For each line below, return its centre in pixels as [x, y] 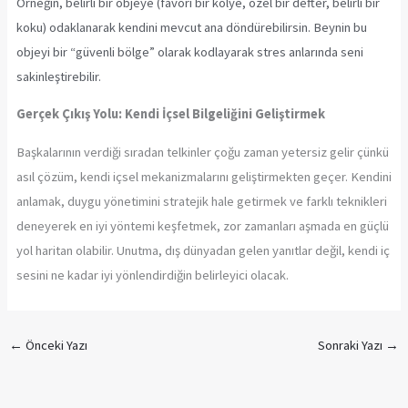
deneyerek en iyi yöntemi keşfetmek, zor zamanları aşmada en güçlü [202, 225]
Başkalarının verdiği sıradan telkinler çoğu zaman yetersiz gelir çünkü [202, 152]
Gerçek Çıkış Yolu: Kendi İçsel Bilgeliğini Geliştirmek [170, 114]
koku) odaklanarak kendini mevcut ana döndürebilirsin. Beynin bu [191, 27]
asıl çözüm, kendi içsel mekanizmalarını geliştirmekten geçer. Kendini [204, 176]
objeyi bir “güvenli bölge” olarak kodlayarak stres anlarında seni [189, 51]
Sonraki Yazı [352, 346]
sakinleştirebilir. [58, 76]
